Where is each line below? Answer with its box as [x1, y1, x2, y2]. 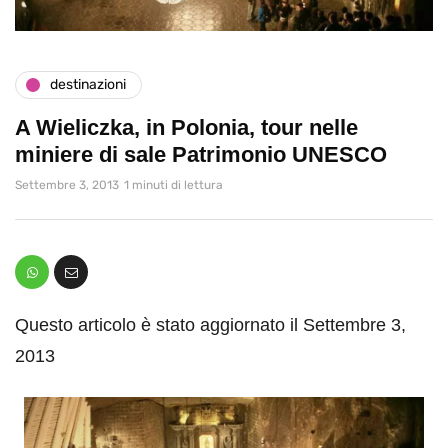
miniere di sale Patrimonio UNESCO [15, 141, 387, 167]
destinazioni [50, 76, 126, 94]
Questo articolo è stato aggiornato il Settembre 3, [15, 314, 406, 335]
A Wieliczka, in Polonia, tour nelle [15, 114, 358, 140]
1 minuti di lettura [124, 177, 223, 192]
